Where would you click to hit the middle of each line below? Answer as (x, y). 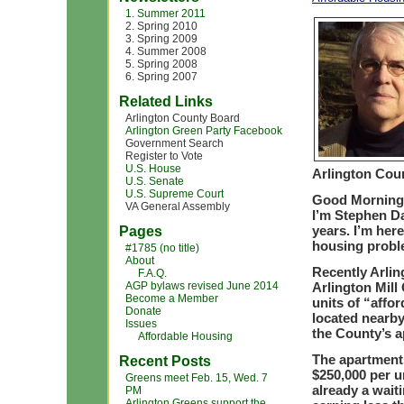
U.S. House (153, 169)
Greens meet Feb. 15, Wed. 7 (197, 378)
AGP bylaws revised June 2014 (202, 286)
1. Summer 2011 (165, 14)
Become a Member (172, 298)
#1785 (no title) (162, 248)
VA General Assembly (178, 207)
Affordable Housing (185, 336)
